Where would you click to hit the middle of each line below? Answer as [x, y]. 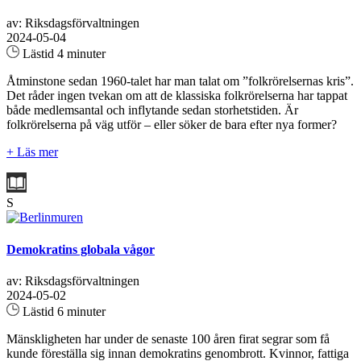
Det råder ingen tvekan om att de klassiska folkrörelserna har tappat [177, 96]
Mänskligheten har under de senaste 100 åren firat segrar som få [168, 338]
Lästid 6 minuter [62, 311]
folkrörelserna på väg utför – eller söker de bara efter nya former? [172, 125]
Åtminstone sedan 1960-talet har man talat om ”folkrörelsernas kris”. [180, 81]
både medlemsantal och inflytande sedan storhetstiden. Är [152, 110]
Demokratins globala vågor [81, 249]
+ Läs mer [32, 152]
